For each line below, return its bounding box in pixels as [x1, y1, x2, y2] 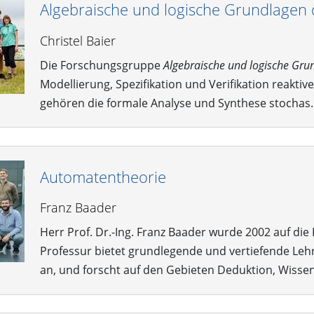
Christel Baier [39, 32, 116, 49]
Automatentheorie [39, 165, 166, 188]
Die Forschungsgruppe [39, 57, 163, 73]
